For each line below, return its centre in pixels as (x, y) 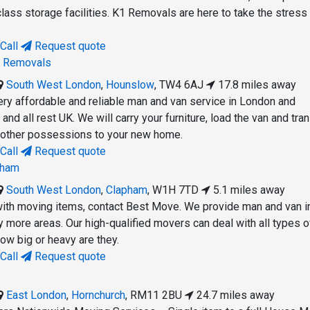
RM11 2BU (156, 295)
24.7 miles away (235, 295)
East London (37, 295)
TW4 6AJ (182, 85)
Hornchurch (99, 295)
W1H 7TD (176, 190)
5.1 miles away (248, 190)
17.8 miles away (256, 85)
